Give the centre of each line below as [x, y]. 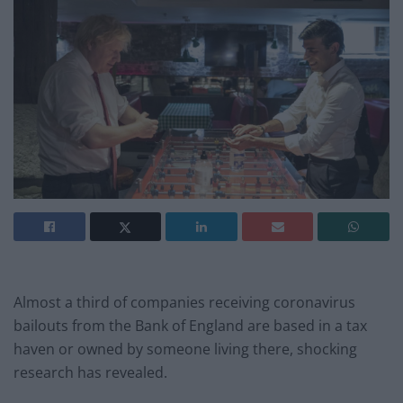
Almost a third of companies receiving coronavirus [184, 302]
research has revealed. [90, 372]
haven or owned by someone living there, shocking [185, 349]
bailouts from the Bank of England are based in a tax [190, 325]
